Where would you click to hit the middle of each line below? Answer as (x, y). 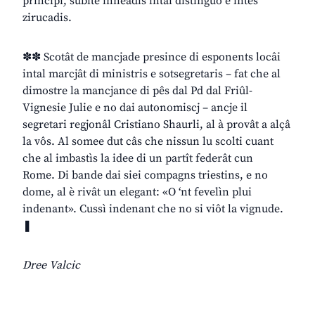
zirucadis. (47, 18)
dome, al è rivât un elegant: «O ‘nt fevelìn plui (137, 192)
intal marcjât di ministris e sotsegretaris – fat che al (152, 74)
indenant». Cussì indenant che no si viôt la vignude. (153, 209)
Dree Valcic (51, 265)
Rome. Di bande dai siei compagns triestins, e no (145, 175)
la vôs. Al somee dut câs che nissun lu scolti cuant (148, 142)
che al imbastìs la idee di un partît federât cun (138, 159)
